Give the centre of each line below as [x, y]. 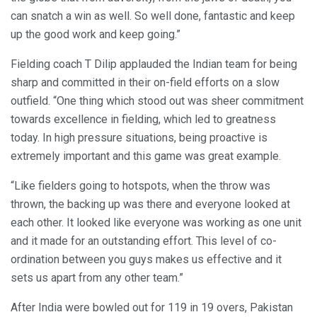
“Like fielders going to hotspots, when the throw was [140, 185]
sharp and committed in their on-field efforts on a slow [145, 82]
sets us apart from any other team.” [97, 277]
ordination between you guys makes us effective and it [146, 259]
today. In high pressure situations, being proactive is [139, 137]
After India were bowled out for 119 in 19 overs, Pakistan [152, 307]
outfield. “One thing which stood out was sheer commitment [157, 100]
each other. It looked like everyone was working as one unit [156, 222]
